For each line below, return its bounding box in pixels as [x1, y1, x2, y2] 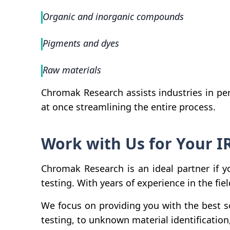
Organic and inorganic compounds [43, 10, 184, 23]
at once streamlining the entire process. [41, 100, 216, 113]
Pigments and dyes [43, 36, 119, 49]
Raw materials [43, 63, 101, 76]
